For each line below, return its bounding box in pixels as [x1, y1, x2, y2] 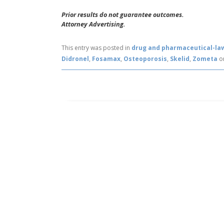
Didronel [61, 54, 89, 63]
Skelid [170, 54, 190, 63]
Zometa [192, 54, 218, 63]
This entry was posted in [61, 43, 132, 52]
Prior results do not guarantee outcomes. [61, 10, 184, 19]
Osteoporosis [123, 54, 167, 63]
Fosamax [92, 54, 121, 63]
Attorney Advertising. [61, 19, 126, 28]
